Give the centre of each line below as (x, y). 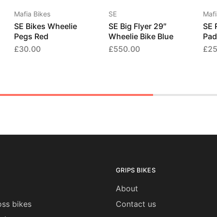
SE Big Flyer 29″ (138, 26)
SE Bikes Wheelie (46, 26)
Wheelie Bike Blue (141, 36)
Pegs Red (31, 36)
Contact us (136, 204)
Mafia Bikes (32, 14)
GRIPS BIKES (136, 170)
